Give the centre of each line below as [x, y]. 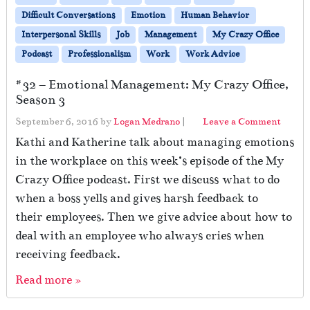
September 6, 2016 [57, 122]
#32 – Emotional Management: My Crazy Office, [152, 85]
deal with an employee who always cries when [140, 236]
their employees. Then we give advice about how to [154, 217]
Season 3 [40, 100]
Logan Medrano [147, 122]
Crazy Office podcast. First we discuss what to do [147, 180]
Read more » [48, 280]
